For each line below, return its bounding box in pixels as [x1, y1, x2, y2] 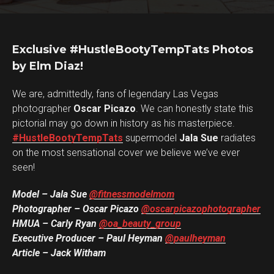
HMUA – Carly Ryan [12, 218, 99, 229]
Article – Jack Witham [12, 247, 106, 259]
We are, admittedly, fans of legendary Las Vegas [12, 88, 218, 100]
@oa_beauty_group [99, 218, 181, 229]
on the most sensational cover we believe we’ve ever [12, 147, 240, 158]
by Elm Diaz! [12, 59, 83, 73]
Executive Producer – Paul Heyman [12, 232, 165, 244]
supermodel [123, 132, 179, 144]
